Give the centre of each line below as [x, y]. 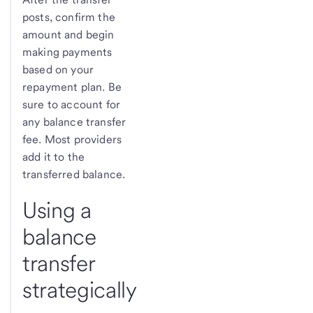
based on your [58, 69]
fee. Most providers [72, 139]
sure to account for [72, 104]
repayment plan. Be [72, 87]
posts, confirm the [69, 17]
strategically [80, 289]
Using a [57, 210]
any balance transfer [74, 122]
